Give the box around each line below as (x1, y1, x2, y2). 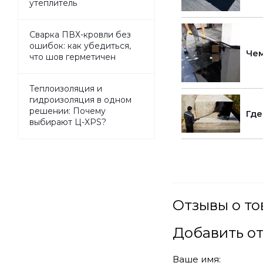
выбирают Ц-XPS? (29, 117, 106, 127)
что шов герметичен (29, 52, 116, 62)
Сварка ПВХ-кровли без (29, 29, 131, 39)
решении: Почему (29, 106, 106, 116)
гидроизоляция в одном (29, 95, 131, 104)
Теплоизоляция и (29, 83, 102, 93)
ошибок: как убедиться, (29, 41, 131, 50)
